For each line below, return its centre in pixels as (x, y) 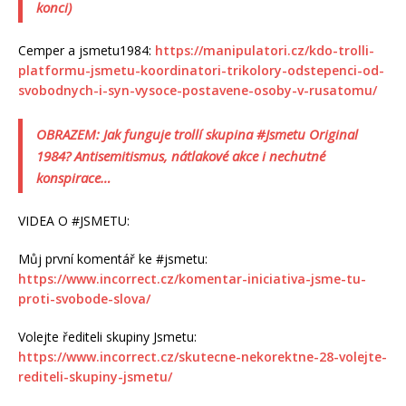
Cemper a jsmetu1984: (87, 50)
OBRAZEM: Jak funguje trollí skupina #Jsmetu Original (197, 134)
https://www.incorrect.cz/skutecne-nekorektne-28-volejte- (203, 356)
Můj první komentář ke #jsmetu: (113, 258)
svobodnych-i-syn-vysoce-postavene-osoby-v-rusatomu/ (198, 90)
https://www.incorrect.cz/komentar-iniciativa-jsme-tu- (192, 278)
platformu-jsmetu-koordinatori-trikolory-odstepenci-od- (201, 70)
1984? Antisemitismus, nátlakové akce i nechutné (181, 155)
